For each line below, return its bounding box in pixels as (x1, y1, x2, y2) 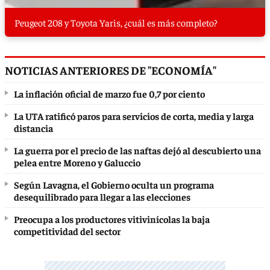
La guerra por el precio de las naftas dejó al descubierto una (14, 144, 261, 157)
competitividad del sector (14, 225, 121, 237)
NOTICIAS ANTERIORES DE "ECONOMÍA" (5, 63, 216, 78)
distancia (14, 122, 53, 134)
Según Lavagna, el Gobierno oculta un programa (14, 178, 214, 191)
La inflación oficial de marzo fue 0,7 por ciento (14, 87, 205, 100)
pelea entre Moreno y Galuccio (14, 156, 140, 169)
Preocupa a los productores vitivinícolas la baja (14, 213, 210, 225)
